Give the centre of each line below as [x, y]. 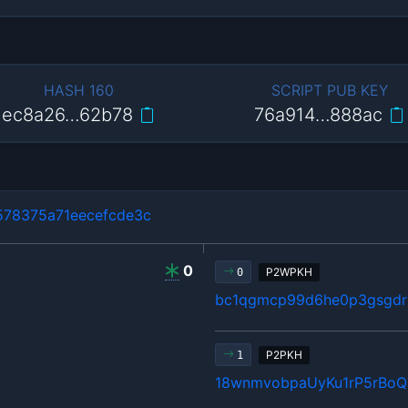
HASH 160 [78, 90]
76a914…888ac [318, 114]
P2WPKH [290, 271]
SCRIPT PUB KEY [329, 90]
